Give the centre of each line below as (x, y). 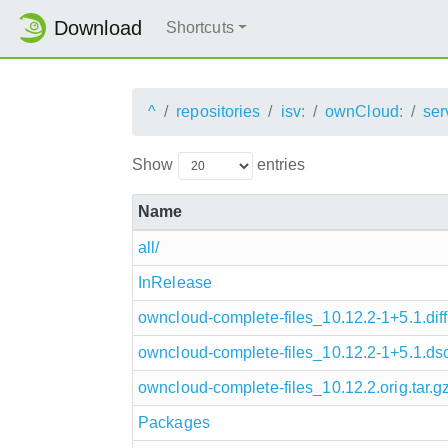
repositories (218, 111)
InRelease (175, 282)
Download (98, 28)
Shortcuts (199, 28)
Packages (174, 422)
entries (279, 164)
